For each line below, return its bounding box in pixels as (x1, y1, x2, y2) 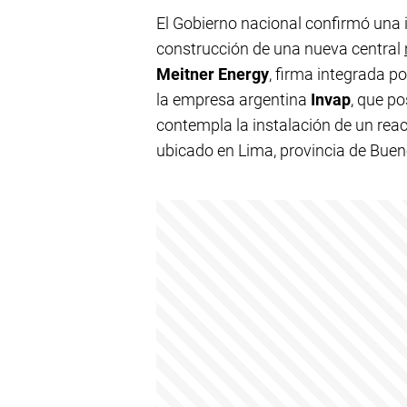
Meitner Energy (156, 65, 269, 84)
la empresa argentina (156, 90, 311, 109)
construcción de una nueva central (156, 39, 404, 58)
